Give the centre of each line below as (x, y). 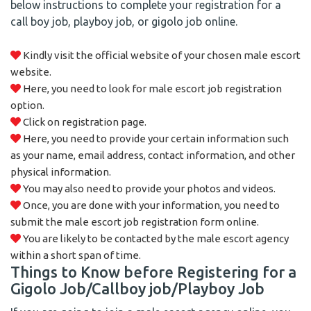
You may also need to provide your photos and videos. (148, 188)
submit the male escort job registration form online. (135, 222)
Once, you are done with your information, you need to (150, 205)
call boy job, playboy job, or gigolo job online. (124, 22)
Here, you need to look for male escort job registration (151, 89)
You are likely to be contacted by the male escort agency (155, 238)
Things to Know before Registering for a (153, 272)
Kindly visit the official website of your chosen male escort (161, 55)
